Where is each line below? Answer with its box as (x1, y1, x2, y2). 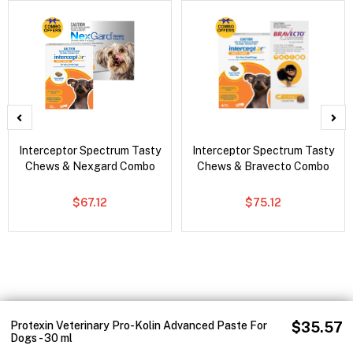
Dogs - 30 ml (10, 331, 73, 344)
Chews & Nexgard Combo (24, 159, 155, 173)
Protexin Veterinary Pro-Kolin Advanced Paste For (10, 318, 268, 332)
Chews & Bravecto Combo (197, 159, 330, 173)
